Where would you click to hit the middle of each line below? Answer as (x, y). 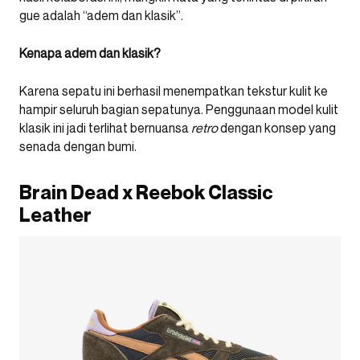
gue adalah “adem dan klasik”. (101, 15)
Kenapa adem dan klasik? (90, 53)
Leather (55, 215)
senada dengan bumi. (78, 146)
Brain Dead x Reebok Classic (146, 192)
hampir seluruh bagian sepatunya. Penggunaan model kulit (179, 109)
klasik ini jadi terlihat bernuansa (105, 127)
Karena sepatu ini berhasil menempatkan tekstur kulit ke (174, 90)
